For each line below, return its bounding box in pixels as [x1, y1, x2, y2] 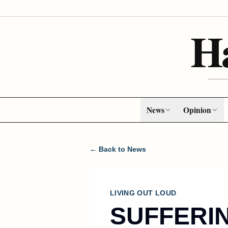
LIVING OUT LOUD [110, 189, 177, 197]
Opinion [183, 104, 211, 116]
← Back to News [90, 145, 146, 153]
